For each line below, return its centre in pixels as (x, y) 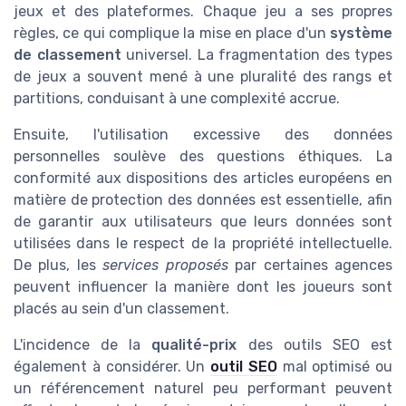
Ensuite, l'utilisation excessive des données (203, 134)
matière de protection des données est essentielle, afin (203, 199)
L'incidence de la (83, 344)
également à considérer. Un (112, 366)
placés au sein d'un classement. (121, 308)
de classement (68, 54)
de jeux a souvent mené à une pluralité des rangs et (203, 76)
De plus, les (58, 265)
